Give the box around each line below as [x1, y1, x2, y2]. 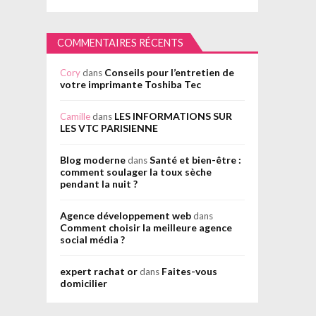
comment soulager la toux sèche [59, 166, 212, 178]
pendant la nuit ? [59, 178, 138, 190]
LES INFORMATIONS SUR [114, 110, 232, 123]
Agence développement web [59, 209, 191, 222]
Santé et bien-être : [149, 154, 241, 166]
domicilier [59, 277, 107, 290]
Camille [59, 111, 90, 123]
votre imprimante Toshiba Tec [59, 78, 201, 91]
